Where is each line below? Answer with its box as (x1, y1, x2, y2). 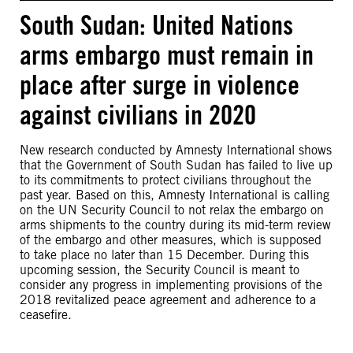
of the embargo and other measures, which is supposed (20, 232, 321, 247)
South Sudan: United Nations (20, 9, 293, 41)
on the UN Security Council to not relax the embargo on (20, 203, 324, 217)
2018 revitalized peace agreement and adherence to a (20, 292, 316, 307)
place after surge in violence (20, 69, 299, 101)
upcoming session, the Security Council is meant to (20, 262, 299, 277)
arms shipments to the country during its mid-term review (20, 217, 331, 232)
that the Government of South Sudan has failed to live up (20, 158, 333, 173)
